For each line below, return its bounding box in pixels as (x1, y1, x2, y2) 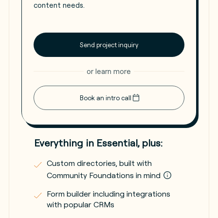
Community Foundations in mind (46, 170, 163, 180)
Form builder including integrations (46, 188, 170, 199)
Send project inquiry (79, 40, 138, 49)
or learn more (87, 66, 131, 76)
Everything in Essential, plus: (34, 136, 163, 149)
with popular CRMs (46, 199, 114, 209)
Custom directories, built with (46, 158, 152, 168)
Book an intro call (80, 93, 132, 102)
